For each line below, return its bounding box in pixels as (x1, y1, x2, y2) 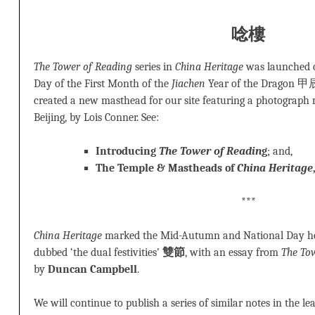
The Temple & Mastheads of (96, 161, 237, 174)
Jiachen (172, 77, 205, 90)
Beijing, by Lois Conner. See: (34, 110, 159, 124)
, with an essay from (185, 245, 281, 259)
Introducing (96, 144, 159, 157)
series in (132, 60, 175, 73)
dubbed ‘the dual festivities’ (34, 245, 162, 259)
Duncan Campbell (48, 262, 137, 276)
